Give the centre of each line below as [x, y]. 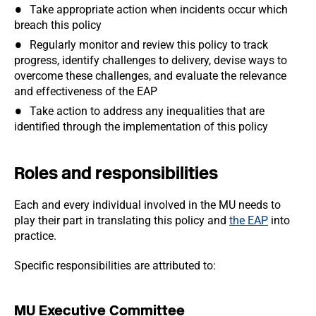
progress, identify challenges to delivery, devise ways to [151, 60]
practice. [35, 236]
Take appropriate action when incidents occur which [159, 10]
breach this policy [58, 25]
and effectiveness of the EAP [86, 91]
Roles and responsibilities [116, 173]
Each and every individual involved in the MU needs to [147, 205]
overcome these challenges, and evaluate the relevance [150, 76]
